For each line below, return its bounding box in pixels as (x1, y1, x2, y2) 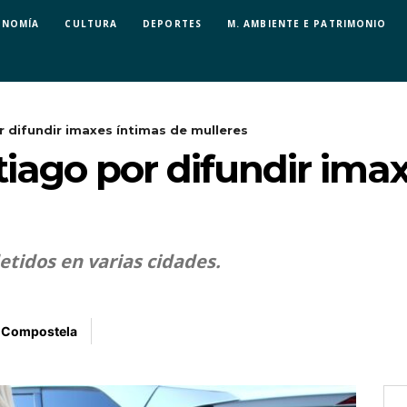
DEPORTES (143, 16, 202, 30)
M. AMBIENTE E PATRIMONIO (226, 16, 387, 30)
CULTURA (65, 16, 118, 30)
